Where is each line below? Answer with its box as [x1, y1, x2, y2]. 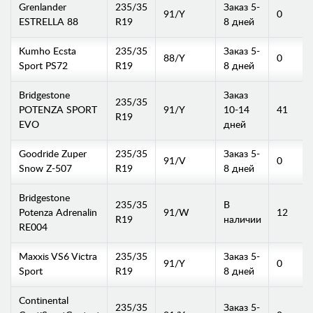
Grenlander [18, 2, 66, 13]
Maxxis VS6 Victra [18, 252, 97, 262]
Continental [18, 296, 68, 306]
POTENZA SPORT [18, 105, 97, 115]
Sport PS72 [18, 61, 68, 71]
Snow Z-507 [18, 163, 72, 174]
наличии [223, 214, 261, 225]
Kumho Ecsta [18, 46, 76, 57]
